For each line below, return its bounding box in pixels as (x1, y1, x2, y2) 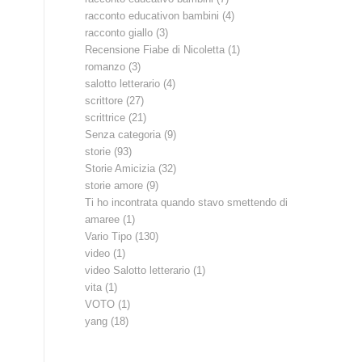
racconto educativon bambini (85, 10, 220, 22)
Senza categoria (85, 128, 162, 141)
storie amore (85, 179, 144, 192)
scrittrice (85, 112, 126, 124)
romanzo (85, 61, 126, 73)
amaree (85, 213, 120, 225)
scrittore (85, 95, 124, 107)
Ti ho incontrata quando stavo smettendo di (85, 196, 288, 208)
